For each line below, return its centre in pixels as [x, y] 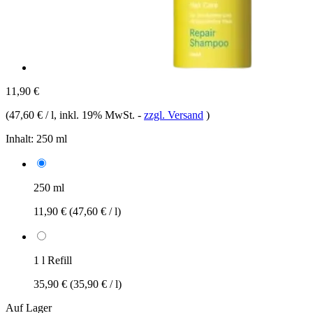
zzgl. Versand [174, 115]
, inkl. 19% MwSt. [96, 115]
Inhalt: [20, 138]
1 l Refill [53, 260]
